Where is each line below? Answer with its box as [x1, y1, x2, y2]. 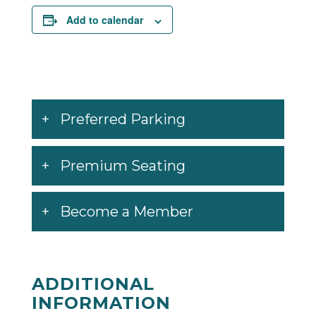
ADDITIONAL [32, 274, 154, 295]
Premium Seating [60, 157, 186, 174]
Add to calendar [66, 13, 143, 28]
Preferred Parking [60, 111, 186, 128]
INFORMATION [32, 293, 171, 314]
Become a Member [60, 203, 193, 221]
